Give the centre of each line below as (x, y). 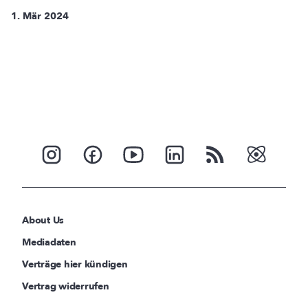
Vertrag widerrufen (66, 286)
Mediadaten (49, 242)
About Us (43, 220)
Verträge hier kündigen (75, 264)
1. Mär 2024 (40, 16)
